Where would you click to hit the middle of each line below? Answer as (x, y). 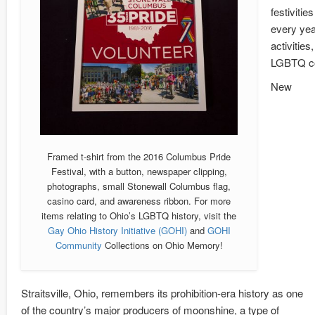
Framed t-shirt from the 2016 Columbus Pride (139, 157)
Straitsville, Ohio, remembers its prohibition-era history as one (162, 293)
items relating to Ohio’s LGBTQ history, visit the (139, 216)
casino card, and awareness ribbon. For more (139, 201)
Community (78, 245)
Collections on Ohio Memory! (162, 245)
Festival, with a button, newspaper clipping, (139, 172)
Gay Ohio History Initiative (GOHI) (117, 231)
